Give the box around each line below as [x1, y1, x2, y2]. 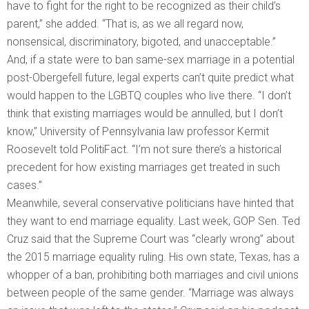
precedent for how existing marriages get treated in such [7, 161, 280, 175]
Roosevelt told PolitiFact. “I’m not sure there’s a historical [7, 143, 281, 157]
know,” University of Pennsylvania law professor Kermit [7, 125, 269, 139]
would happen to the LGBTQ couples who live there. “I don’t [7, 89, 291, 103]
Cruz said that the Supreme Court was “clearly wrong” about [7, 232, 295, 246]
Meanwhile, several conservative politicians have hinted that [7, 197, 294, 210]
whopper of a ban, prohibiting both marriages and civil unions [7, 268, 299, 282]
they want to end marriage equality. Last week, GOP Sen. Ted [7, 215, 300, 228]
